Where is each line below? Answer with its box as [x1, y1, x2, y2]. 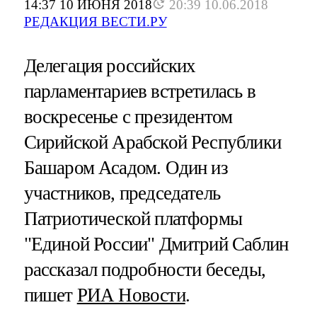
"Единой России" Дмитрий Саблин [23, 234, 289, 255]
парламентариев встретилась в [23, 81, 255, 103]
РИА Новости [76, 284, 185, 306]
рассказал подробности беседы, [23, 259, 265, 281]
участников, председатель [23, 183, 221, 204]
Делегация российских [23, 55, 196, 77]
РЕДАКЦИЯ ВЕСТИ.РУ [23, 14, 167, 30]
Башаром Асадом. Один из [23, 157, 228, 179]
